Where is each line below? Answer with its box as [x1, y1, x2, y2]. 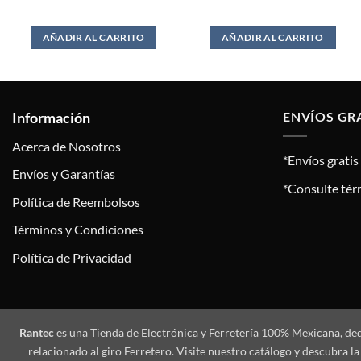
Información [12, 108, 90, 127]
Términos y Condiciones [12, 222, 143, 238]
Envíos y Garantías [12, 166, 115, 182]
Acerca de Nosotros [12, 138, 121, 154]
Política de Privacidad [12, 250, 131, 265]
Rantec [19, 325, 54, 339]
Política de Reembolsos [12, 193, 140, 210]
